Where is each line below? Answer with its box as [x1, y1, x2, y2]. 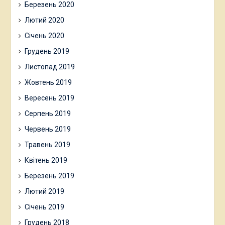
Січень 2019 [24, 203, 64, 211]
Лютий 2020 [24, 16, 64, 24]
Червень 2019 [24, 125, 71, 133]
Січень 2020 [24, 32, 64, 40]
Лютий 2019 [24, 187, 64, 195]
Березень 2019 [24, 172, 74, 180]
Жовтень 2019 [24, 78, 72, 86]
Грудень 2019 [24, 47, 69, 55]
